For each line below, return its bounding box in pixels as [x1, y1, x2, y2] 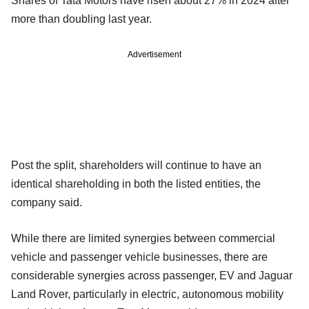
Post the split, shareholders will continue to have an [11, 159, 261, 171]
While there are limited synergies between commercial [11, 232, 275, 244]
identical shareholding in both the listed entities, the [11, 177, 261, 190]
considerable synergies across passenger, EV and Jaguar [11, 269, 292, 281]
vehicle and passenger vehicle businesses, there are [11, 250, 268, 263]
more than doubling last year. [11, 12, 152, 25]
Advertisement [128, 49, 181, 59]
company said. [11, 196, 82, 208]
